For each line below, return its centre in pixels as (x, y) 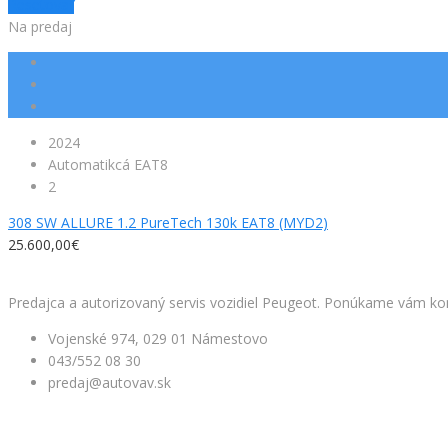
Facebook (40, 266)
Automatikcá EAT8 (108, 164)
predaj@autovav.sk (109, 382)
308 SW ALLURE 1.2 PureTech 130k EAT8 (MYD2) (168, 222)
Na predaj (40, 26)
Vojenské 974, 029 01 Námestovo (158, 338)
